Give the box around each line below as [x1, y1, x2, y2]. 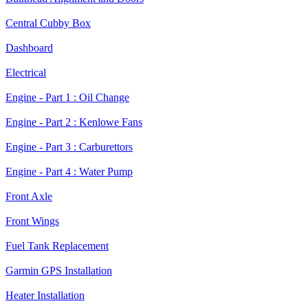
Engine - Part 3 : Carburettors [5, 141, 133, 153]
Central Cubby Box [5, 17, 91, 30]
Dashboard [5, 42, 53, 54]
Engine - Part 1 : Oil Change [5, 91, 129, 104]
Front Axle [5, 190, 52, 203]
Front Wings [5, 215, 59, 228]
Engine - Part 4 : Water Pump [5, 166, 133, 178]
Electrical [5, 67, 46, 79]
